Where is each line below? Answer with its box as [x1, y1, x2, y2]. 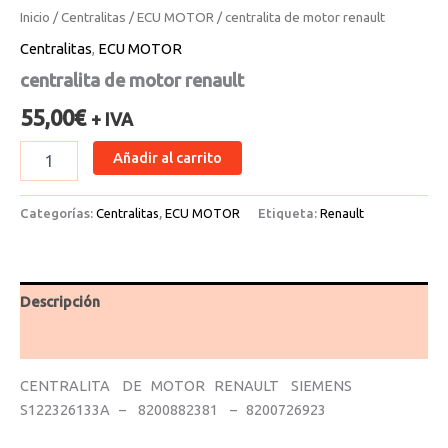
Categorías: [20, 206, 96, 220]
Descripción [20, 292, 100, 310]
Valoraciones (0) [20, 331, 129, 349]
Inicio [20, 9, 50, 26]
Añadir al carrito [112, 148, 222, 166]
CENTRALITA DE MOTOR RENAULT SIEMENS [20, 377, 361, 395]
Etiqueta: [258, 206, 320, 220]
